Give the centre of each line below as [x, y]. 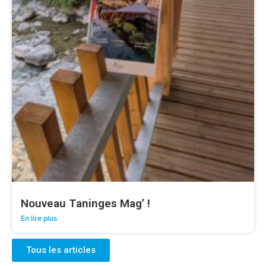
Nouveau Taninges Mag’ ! [85, 204]
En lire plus [39, 218]
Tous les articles [61, 250]
